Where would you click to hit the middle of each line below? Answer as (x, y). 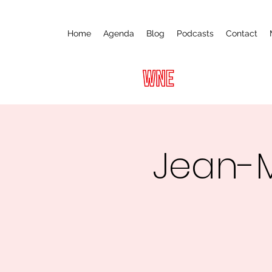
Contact (242, 33)
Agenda (119, 33)
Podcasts (195, 33)
